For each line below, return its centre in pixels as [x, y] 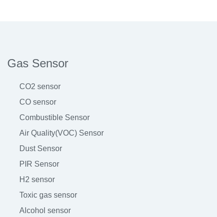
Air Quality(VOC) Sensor [62, 133]
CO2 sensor [40, 87]
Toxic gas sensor [48, 195]
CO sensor [38, 102]
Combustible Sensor [54, 118]
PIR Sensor [39, 164]
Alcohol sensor [45, 211]
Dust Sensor [41, 149]
